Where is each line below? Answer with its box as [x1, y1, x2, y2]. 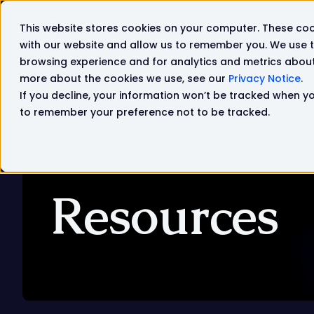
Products [252, 23, 294, 36]
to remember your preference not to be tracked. [20, 105, 270, 119]
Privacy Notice [228, 71, 301, 86]
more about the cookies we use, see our [20, 71, 228, 86]
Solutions [185, 23, 228, 36]
